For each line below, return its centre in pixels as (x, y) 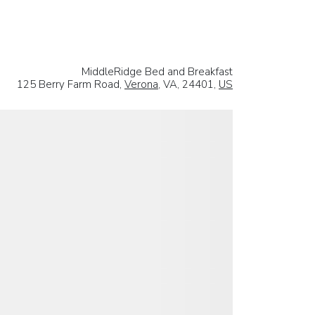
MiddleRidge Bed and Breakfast (157, 71)
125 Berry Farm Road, (71, 84)
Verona (141, 84)
